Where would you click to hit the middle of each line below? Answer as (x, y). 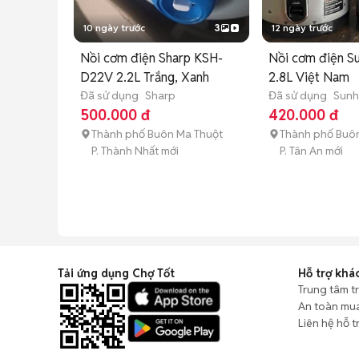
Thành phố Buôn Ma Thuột (157, 133)
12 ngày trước (303, 27)
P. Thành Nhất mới (135, 150)
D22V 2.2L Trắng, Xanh (145, 77)
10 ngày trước (114, 27)
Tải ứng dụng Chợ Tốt (116, 273)
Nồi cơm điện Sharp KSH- (151, 58)
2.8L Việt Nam (309, 77)
